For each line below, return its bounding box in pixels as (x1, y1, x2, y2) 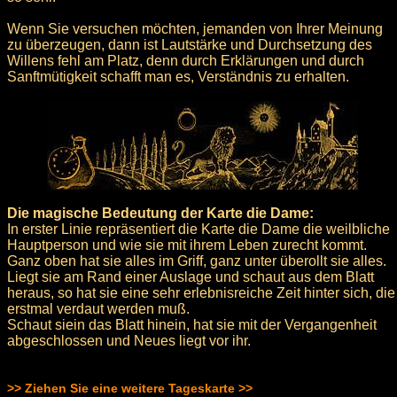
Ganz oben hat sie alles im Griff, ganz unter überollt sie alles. (7, 253, 386, 269)
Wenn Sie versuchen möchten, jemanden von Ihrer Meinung (7, 20, 383, 36)
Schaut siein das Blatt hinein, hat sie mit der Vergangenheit (7, 316, 377, 332)
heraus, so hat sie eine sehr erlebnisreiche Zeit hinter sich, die (7, 284, 395, 300)
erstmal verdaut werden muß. (7, 300, 190, 316)
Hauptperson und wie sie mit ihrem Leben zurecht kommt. (7, 237, 367, 253)
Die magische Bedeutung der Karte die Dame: (7, 205, 314, 221)
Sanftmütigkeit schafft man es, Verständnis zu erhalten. (7, 68, 349, 84)
